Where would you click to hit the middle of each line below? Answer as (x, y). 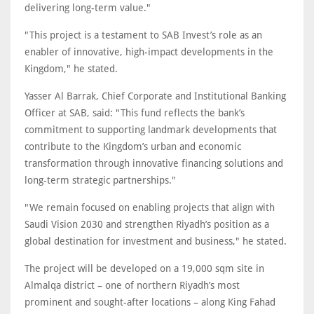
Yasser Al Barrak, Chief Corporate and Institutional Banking (155, 96)
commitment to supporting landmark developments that (151, 130)
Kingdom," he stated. (71, 69)
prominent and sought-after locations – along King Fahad (150, 302)
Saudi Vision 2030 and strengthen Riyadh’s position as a (147, 225)
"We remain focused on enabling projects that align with (150, 208)
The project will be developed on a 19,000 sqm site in (144, 269)
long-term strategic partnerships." (100, 180)
